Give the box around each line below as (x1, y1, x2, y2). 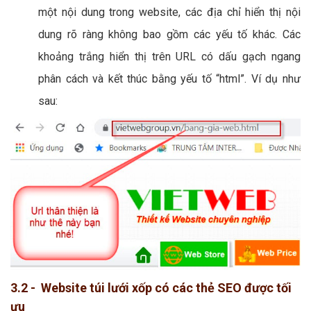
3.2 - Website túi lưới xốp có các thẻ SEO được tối (10, 280, 292, 296)
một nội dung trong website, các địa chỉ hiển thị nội (38, 5, 301, 19)
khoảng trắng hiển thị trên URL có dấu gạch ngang (38, 49, 301, 63)
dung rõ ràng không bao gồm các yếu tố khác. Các (38, 27, 301, 41)
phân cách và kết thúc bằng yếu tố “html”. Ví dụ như (38, 72, 301, 85)
